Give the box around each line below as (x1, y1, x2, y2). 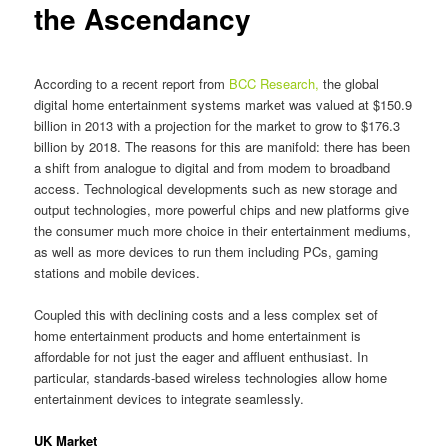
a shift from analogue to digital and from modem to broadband (34, 157, 391, 177)
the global (319, 73, 380, 93)
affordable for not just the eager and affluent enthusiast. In (34, 346, 369, 366)
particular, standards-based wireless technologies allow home (34, 367, 388, 387)
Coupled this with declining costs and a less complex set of (34, 304, 379, 324)
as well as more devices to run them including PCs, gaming (34, 241, 379, 261)
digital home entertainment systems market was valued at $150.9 (34, 94, 413, 114)
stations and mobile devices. (34, 262, 201, 282)
